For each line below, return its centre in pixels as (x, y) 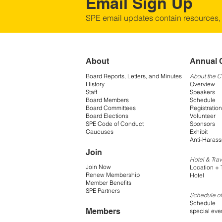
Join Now (98, 167)
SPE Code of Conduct (115, 123)
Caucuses (100, 131)
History (95, 84)
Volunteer (203, 115)
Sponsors (202, 123)
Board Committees (111, 108)
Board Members (107, 100)
